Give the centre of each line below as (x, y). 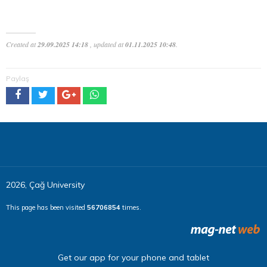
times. (131, 207)
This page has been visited (46, 207)
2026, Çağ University (45, 184)
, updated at (107, 44)
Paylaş (18, 78)
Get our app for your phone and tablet (133, 257)
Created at (22, 44)
